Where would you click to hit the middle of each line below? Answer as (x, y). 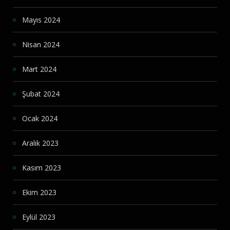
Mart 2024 (39, 69)
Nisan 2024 (41, 45)
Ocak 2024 (40, 119)
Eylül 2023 (39, 217)
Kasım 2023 (42, 168)
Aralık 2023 (40, 143)
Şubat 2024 (41, 94)
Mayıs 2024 (41, 20)
